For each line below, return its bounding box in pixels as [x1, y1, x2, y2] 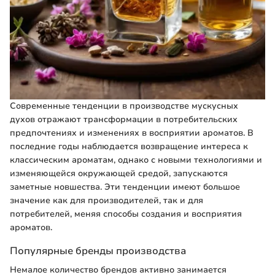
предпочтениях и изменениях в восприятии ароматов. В [10, 126, 254, 139]
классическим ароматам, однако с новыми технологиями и [10, 153, 262, 166]
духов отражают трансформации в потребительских [10, 113, 238, 125]
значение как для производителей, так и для [10, 194, 203, 206]
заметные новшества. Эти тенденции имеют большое [10, 180, 240, 193]
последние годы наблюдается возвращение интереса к [10, 140, 248, 152]
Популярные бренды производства [10, 243, 186, 258]
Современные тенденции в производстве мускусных [10, 99, 238, 112]
